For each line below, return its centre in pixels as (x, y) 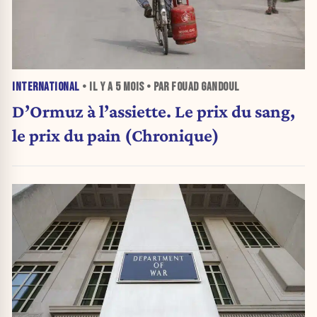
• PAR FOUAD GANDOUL (192, 87)
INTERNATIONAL (46, 87)
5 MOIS (129, 87)
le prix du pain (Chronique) (116, 136)
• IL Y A (97, 87)
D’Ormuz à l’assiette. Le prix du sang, (154, 111)
